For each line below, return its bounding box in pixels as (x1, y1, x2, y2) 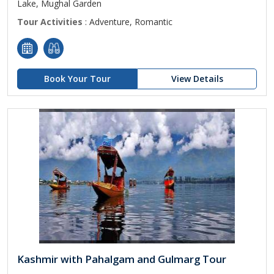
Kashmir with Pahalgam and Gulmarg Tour (17, 252, 226, 266)
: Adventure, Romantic (83, 16, 172, 28)
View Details (171, 73, 223, 84)
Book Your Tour (43, 73, 111, 84)
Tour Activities (17, 16, 83, 28)
